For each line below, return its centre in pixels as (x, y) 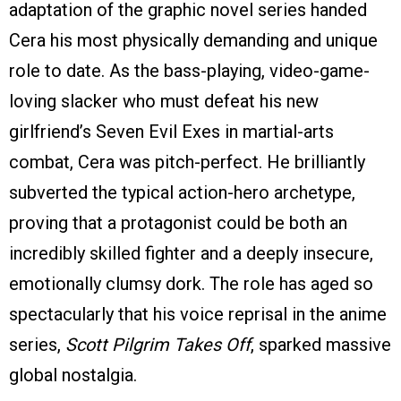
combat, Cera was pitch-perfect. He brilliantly (187, 162)
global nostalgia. (73, 375)
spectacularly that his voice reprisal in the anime (198, 315)
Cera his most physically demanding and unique (193, 41)
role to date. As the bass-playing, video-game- (189, 71)
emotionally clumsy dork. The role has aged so (191, 284)
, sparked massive (321, 345)
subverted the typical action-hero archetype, (182, 193)
